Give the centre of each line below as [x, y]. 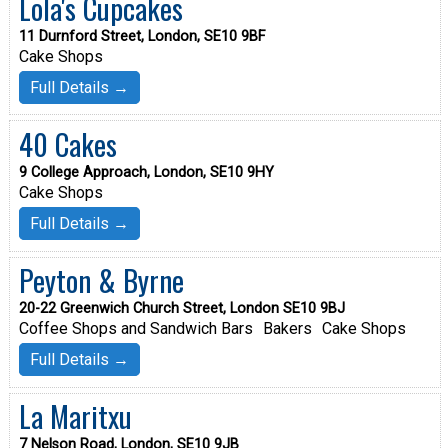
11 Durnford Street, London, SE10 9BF [141, 36]
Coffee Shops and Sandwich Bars [135, 329]
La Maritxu [75, 416]
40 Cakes [67, 143]
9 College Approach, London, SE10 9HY [146, 172]
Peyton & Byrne [101, 280]
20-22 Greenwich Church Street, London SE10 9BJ [181, 309]
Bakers [287, 329]
